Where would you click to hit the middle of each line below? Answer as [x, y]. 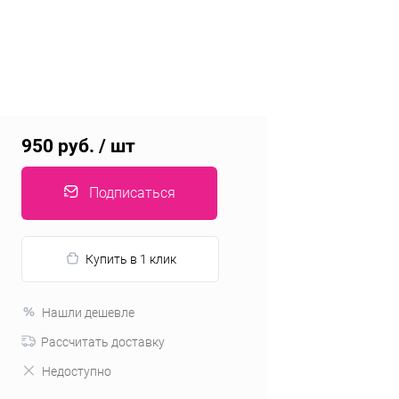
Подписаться [132, 193]
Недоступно [77, 371]
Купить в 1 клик [130, 259]
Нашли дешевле [88, 313]
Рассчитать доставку [103, 342]
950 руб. [58, 146]
